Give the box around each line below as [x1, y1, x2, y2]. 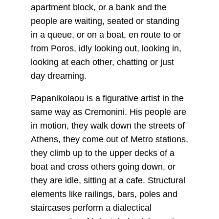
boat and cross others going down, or [30, 162, 175, 172]
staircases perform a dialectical [30, 203, 152, 213]
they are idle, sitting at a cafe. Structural [30, 175, 185, 186]
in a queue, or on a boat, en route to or [30, 30, 181, 40]
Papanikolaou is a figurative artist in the [30, 93, 184, 104]
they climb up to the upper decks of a [30, 148, 175, 158]
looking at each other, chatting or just [30, 57, 174, 67]
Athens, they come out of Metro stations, [30, 134, 188, 145]
